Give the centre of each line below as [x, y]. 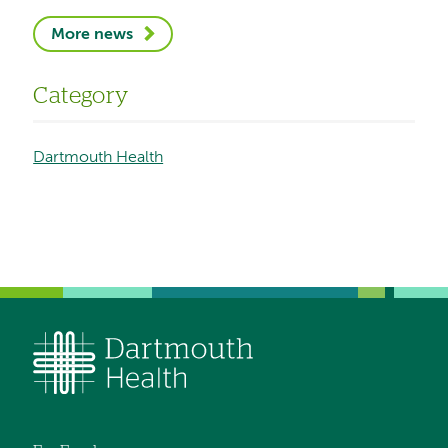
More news [92, 34]
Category [81, 97]
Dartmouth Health [98, 158]
